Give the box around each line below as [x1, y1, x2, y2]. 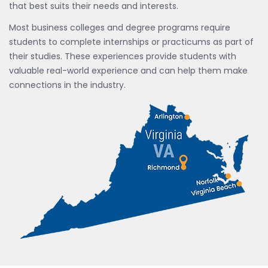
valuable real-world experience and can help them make [9, 65, 248, 77]
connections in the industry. [9, 79, 126, 91]
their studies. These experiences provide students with [9, 50, 236, 62]
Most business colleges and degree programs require [9, 22, 230, 33]
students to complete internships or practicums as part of [9, 36, 254, 48]
